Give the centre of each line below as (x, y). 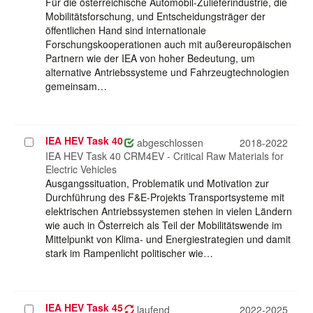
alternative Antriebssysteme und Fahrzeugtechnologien (167, 72)
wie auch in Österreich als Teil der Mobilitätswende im (164, 225)
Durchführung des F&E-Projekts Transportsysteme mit (165, 197)
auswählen (50, 156)
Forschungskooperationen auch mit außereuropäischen (168, 44)
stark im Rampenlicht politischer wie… (129, 253)
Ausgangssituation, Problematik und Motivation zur (157, 183)
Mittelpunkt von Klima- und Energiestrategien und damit (168, 239)
